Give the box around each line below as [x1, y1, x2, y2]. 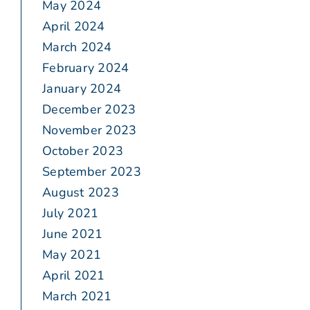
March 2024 [42, 39, 112, 56]
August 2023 [42, 184, 119, 201]
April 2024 [42, 18, 105, 35]
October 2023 [42, 143, 124, 160]
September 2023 [42, 163, 141, 181]
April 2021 [42, 267, 105, 284]
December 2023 [42, 101, 136, 118]
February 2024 [42, 60, 129, 77]
